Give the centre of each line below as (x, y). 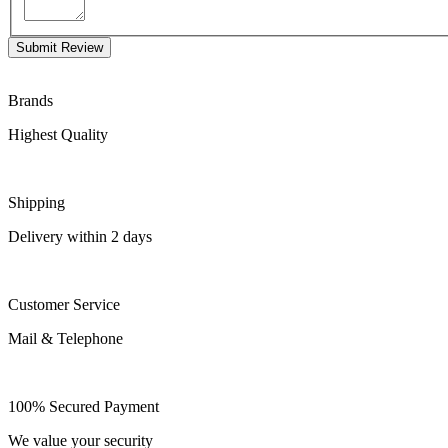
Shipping (36, 203)
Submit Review (59, 48)
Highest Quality (58, 135)
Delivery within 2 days (80, 237)
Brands (30, 101)
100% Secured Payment (83, 407)
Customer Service (64, 305)
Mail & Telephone (65, 339)
